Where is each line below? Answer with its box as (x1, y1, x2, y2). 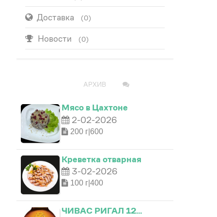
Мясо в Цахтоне (62, 102, 128, 113)
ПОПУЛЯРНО (24, 80, 67, 89)
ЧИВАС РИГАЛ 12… (62, 204, 142, 216)
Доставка (37, 12, 74, 23)
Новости (38, 32, 72, 44)
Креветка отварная (62, 153, 141, 165)
